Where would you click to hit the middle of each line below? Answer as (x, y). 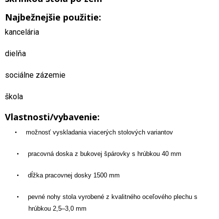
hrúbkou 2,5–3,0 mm (57, 208)
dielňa (15, 53)
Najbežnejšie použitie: (53, 17)
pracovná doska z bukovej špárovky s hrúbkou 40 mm (105, 153)
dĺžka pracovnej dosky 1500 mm (74, 175)
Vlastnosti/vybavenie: (52, 117)
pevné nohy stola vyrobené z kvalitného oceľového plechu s (113, 197)
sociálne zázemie (35, 75)
